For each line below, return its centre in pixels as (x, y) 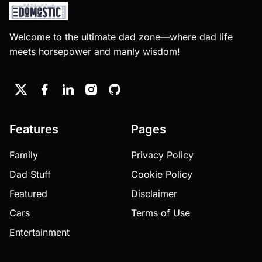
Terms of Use (161, 213)
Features (34, 129)
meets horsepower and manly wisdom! (95, 51)
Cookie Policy (162, 174)
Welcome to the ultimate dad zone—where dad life (121, 37)
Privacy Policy (162, 155)
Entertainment (39, 232)
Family (24, 155)
